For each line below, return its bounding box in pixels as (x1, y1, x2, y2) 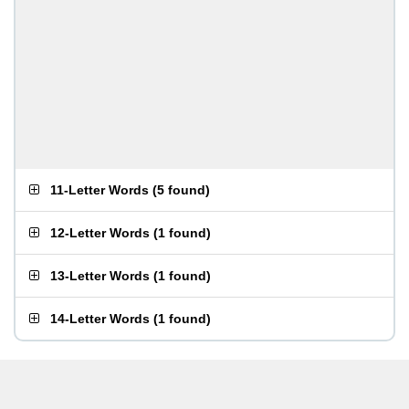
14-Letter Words (50, 311, 150, 326)
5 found (157, 183, 205, 197)
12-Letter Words (50, 225, 150, 240)
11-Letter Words (50, 183, 149, 197)
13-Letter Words (50, 268, 150, 283)
